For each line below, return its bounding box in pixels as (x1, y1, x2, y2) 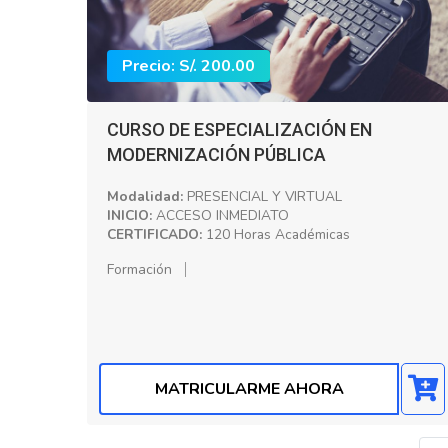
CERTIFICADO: (107, 224, 202, 244)
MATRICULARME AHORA (154, 378, 344, 400)
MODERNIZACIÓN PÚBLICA (107, 143, 326, 165)
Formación (107, 259, 172, 279)
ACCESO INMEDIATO (152, 205, 289, 225)
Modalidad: (107, 186, 183, 206)
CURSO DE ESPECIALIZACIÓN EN (107, 118, 372, 140)
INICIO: (107, 205, 152, 225)
